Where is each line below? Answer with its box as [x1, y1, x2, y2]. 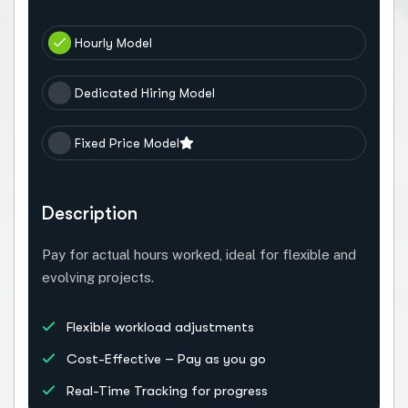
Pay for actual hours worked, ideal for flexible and [42, 246, 356, 262]
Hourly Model [75, 35, 152, 50]
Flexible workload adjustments [63, 318, 254, 335]
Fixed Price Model [75, 135, 179, 150]
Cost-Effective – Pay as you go [63, 350, 266, 367]
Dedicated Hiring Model [75, 85, 215, 100]
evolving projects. [42, 269, 154, 285]
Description [42, 202, 138, 224]
